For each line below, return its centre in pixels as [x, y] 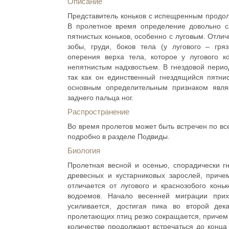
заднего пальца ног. [100, 98]
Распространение [98, 112]
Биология [84, 151]
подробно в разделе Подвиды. [119, 136]
